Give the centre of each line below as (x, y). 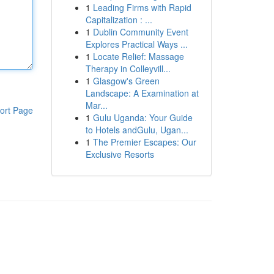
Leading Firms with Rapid (142, 7)
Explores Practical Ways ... (136, 44)
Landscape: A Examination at (142, 93)
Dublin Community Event (140, 32)
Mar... (96, 105)
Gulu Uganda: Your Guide (143, 117)
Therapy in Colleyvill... (128, 68)
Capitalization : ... (119, 20)
